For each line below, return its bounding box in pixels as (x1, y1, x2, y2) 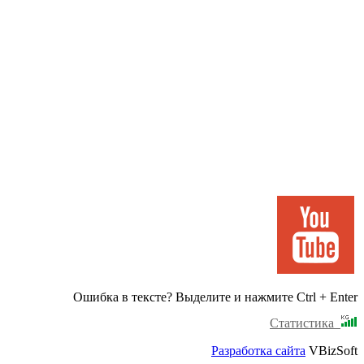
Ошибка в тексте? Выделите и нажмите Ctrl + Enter (73, 290, 357, 304)
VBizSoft (305, 344, 357, 357)
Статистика (270, 316, 340, 330)
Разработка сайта (210, 344, 305, 357)
